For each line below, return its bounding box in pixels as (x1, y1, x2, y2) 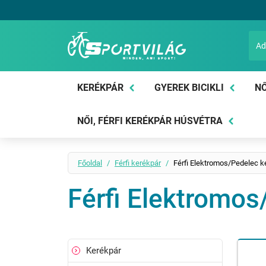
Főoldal (78, 159, 102, 167)
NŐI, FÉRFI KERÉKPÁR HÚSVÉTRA (77, 115, 223, 126)
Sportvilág (67, 59, 176, 87)
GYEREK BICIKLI (154, 82, 224, 93)
